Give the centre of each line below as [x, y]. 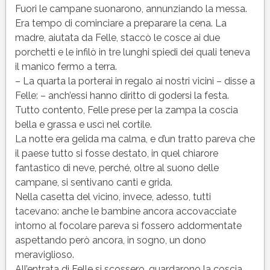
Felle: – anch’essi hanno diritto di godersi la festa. [122, 95]
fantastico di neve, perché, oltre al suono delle [117, 168]
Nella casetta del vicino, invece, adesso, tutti [113, 196]
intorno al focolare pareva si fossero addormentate [128, 225]
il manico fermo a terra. [66, 66]
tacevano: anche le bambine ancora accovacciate [125, 211]
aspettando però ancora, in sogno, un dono [110, 240]
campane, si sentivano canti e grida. [93, 182]
